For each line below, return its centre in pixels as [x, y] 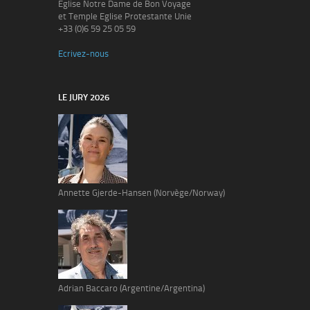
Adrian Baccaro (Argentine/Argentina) [131, 289]
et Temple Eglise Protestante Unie [125, 17]
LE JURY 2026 [84, 98]
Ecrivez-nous [83, 54]
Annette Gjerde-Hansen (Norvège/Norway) [142, 193]
